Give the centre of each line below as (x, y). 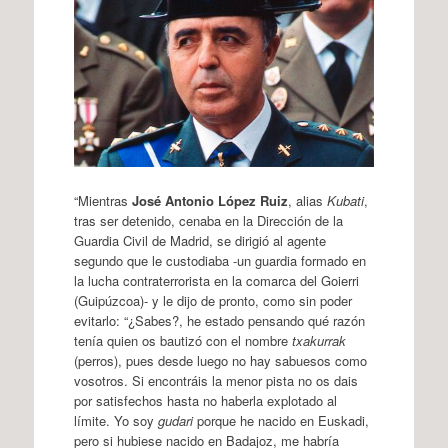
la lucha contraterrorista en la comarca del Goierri (216, 280)
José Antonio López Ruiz (209, 200)
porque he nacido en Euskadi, (280, 420)
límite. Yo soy (115, 420)
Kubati (345, 200)
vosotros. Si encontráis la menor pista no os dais (215, 380)
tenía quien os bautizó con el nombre (182, 340)
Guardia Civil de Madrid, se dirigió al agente (199, 240)
